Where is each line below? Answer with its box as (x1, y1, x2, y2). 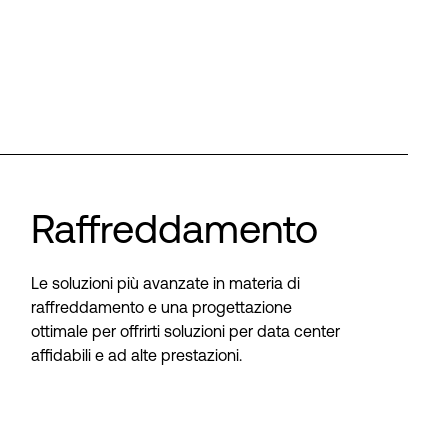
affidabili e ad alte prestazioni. (31, 346, 243, 364)
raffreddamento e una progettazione (31, 298, 293, 316)
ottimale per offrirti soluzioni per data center (31, 322, 341, 340)
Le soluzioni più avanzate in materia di (31, 274, 301, 292)
